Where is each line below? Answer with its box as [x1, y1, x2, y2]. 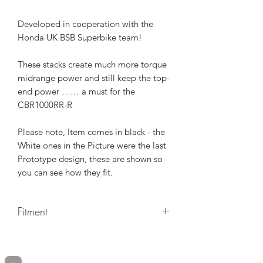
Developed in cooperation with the [18, 18, 153, 30]
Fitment [18, 204, 48, 219]
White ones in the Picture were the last [18, 140, 166, 151]
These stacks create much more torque [18, 59, 167, 70]
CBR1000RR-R [18, 99, 72, 111]
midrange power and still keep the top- [18, 72, 170, 84]
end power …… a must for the [18, 86, 135, 97]
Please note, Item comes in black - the [18, 126, 165, 138]
